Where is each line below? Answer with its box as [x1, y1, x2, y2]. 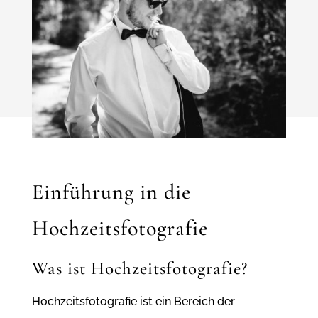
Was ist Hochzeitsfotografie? [31, 258, 248, 280]
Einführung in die [31, 179, 191, 206]
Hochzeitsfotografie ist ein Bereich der [31, 295, 235, 309]
